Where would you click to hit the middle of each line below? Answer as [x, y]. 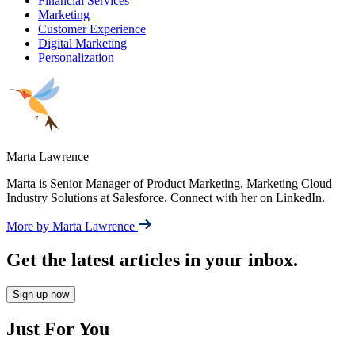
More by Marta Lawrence [72, 226]
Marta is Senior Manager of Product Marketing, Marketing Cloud [169, 183]
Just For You [58, 329]
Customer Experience [92, 29]
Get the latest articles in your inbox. [152, 260]
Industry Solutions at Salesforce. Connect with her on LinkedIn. [166, 197]
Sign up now [41, 295]
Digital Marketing [82, 43]
